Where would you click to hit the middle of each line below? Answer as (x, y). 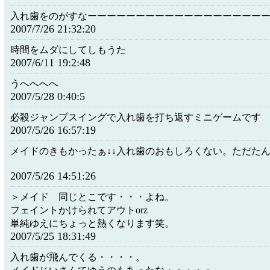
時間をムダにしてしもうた (68, 50)
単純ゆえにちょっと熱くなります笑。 (92, 223)
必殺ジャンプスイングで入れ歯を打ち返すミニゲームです (136, 117)
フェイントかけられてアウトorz (79, 210)
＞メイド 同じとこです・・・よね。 (92, 197)
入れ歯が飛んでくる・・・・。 (78, 257)
